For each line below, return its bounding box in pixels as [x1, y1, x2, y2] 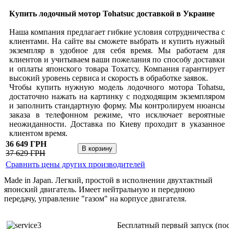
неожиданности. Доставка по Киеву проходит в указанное [9, 120, 225, 129]
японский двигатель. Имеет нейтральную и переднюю [4, 185, 195, 194]
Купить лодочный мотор [9, 9, 103, 18]
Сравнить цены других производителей [6, 160, 145, 169]
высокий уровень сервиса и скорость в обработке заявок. [9, 74, 210, 83]
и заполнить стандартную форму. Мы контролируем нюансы [9, 101, 225, 110]
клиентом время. [9, 129, 67, 138]
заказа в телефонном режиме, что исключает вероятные [9, 110, 225, 120]
